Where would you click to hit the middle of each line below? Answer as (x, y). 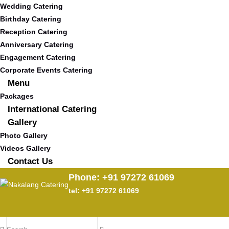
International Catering (52, 109)
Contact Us (30, 161)
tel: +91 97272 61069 (104, 191)
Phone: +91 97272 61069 (121, 177)
